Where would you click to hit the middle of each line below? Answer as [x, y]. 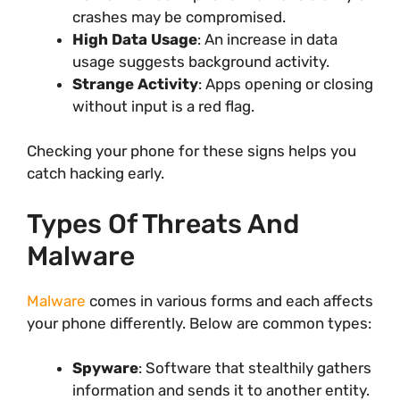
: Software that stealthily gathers [255, 368]
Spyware [105, 368]
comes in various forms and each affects [229, 300]
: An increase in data [267, 39]
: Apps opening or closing [286, 83]
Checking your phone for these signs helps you [192, 151]
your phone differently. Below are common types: [199, 323]
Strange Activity [135, 83]
